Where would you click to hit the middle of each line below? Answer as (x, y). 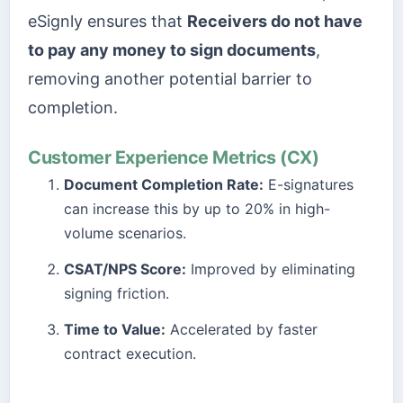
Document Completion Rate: (164, 185)
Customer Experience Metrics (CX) (174, 158)
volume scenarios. (125, 233)
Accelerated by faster (242, 330)
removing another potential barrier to (170, 78)
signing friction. (116, 294)
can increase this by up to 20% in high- (197, 209)
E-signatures (309, 185)
